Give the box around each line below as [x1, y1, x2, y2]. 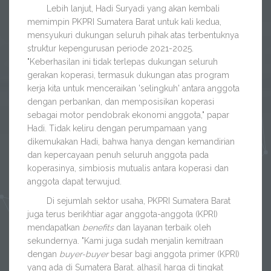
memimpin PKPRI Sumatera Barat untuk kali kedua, [27, 17, 221, 27]
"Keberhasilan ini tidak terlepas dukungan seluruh [27, 57, 218, 67]
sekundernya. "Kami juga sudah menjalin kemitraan [27, 236, 223, 246]
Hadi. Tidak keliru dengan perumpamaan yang [27, 123, 207, 134]
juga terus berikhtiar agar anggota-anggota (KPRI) [27, 209, 218, 220]
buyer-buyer [59, 249, 108, 260]
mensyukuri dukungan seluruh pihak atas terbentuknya [27, 30, 239, 41]
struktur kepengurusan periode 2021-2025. [27, 44, 194, 54]
